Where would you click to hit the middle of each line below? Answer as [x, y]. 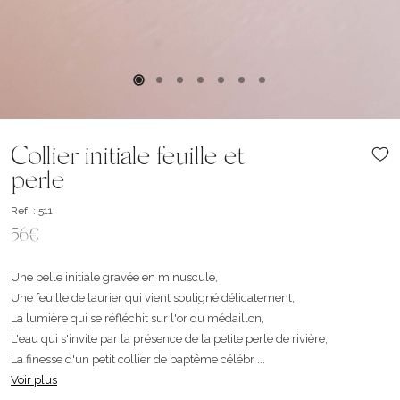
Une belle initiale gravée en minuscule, [114, 277]
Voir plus [34, 380]
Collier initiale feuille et [128, 158]
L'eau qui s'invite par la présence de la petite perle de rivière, [169, 339]
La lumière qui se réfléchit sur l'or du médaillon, [137, 318]
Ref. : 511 [32, 211]
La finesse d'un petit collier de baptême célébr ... [138, 359]
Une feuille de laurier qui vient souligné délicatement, [153, 298]
